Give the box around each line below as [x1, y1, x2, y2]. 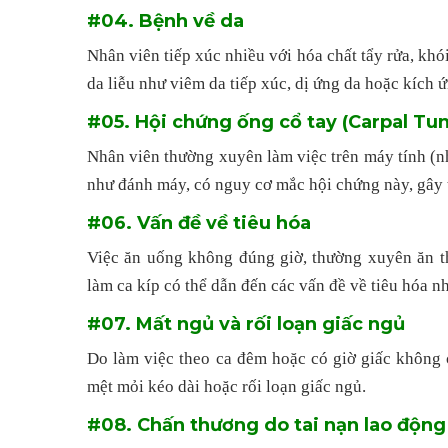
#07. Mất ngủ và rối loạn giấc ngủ [87, 312, 405, 335]
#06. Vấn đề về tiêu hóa [87, 211, 311, 234]
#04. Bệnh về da [87, 9, 244, 32]
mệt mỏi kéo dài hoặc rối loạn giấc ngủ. [87, 377, 366, 397]
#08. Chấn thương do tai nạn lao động [87, 413, 446, 436]
